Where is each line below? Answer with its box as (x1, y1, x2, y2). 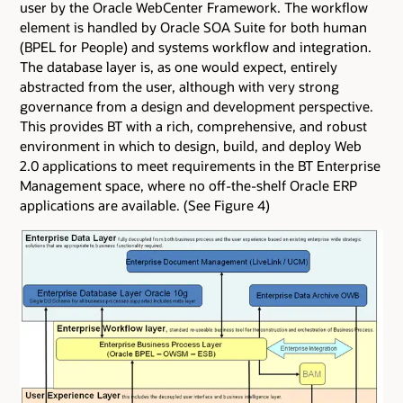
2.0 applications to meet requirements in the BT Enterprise (20, 156, 381, 175)
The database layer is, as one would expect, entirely (20, 57, 337, 76)
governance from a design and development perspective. (20, 96, 373, 115)
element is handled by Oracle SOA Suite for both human (20, 17, 367, 36)
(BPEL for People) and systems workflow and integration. (20, 37, 372, 56)
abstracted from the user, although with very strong (20, 76, 339, 95)
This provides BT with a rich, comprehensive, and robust (20, 116, 367, 135)
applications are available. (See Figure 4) (20, 195, 270, 214)
